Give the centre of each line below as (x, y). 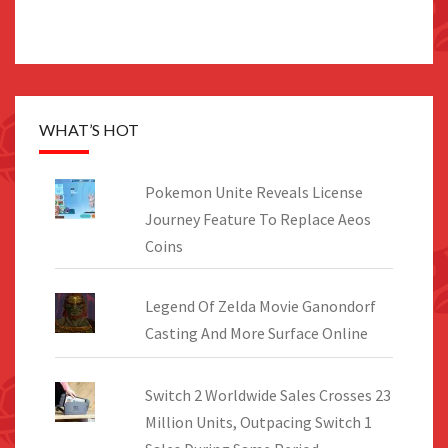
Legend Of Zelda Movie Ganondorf (260, 305)
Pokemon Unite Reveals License (253, 191)
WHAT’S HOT (89, 129)
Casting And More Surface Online (256, 332)
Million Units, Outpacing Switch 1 (258, 421)
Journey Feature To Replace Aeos (257, 218)
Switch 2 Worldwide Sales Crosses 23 (267, 394)
